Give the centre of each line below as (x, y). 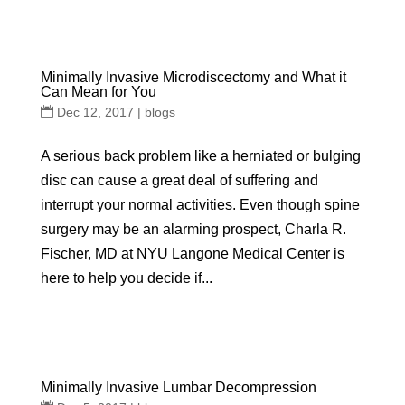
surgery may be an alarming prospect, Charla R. (193, 229)
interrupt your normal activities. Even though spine (200, 205)
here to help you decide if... (126, 278)
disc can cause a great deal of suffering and (179, 180)
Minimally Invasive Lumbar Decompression (178, 387)
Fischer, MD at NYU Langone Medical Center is (192, 254)
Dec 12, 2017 (95, 112)
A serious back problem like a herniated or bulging (200, 156)
